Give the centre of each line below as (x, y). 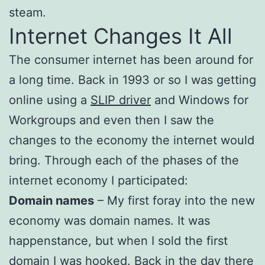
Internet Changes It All (121, 36)
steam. (28, 12)
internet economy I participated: (98, 180)
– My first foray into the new (174, 200)
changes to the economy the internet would (132, 140)
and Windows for (200, 100)
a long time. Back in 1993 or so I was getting (132, 80)
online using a (50, 100)
